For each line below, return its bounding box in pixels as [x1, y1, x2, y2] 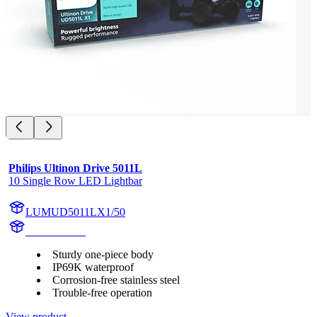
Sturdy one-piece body [52, 248, 154, 260]
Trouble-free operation [52, 286, 152, 299]
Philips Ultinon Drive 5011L [8, 161, 142, 174]
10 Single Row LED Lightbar [8, 174, 142, 187]
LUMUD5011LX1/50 [25, 205, 125, 218]
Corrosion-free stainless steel [52, 273, 180, 286]
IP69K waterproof [52, 260, 134, 273]
